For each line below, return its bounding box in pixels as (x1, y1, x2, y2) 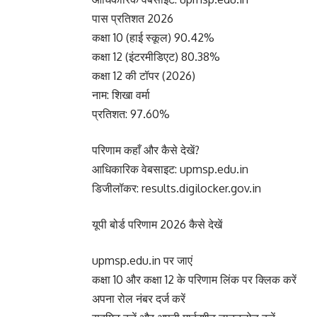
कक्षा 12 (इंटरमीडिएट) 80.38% (92, 50, 220, 64)
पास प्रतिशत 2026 (92, 11, 173, 25)
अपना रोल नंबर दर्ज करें (92, 292, 185, 306)
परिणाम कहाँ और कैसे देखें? (92, 143, 200, 157)
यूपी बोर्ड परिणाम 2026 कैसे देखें (92, 217, 222, 231)
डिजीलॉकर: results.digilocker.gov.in (92, 181, 261, 195)
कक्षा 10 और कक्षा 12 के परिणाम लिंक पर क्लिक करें (92, 272, 296, 287)
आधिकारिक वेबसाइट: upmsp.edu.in (92, 162, 248, 176)
